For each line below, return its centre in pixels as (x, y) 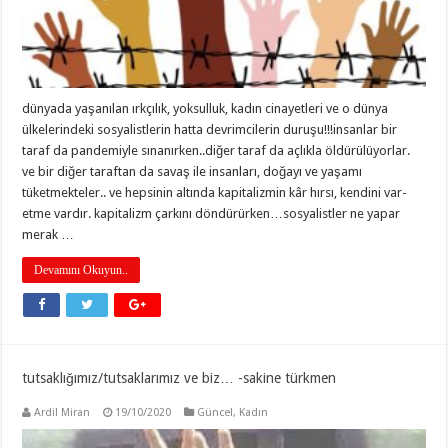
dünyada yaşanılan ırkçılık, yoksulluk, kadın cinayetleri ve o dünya (205, 108)
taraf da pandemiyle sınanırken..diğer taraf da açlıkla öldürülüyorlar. (216, 150)
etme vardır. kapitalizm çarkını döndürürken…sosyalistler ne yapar (211, 213)
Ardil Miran (62, 412)
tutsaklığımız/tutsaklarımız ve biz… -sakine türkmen (179, 377)
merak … (48, 234)
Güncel (215, 412)
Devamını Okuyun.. (81, 269)
